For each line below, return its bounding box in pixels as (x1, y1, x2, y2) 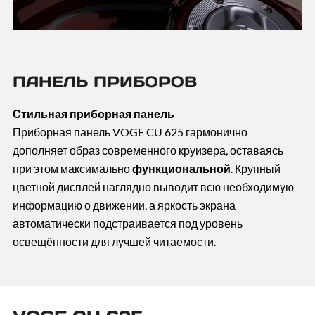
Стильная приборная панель (12, 107, 176, 121)
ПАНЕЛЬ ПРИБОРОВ (12, 72, 197, 92)
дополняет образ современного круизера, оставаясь (12, 143, 283, 157)
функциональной (131, 162, 231, 176)
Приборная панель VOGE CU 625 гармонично (12, 125, 247, 139)
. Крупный (230, 162, 281, 176)
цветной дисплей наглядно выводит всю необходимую (12, 180, 294, 194)
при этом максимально (12, 162, 132, 176)
